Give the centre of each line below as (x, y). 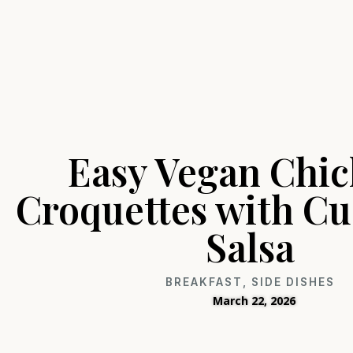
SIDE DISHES (294, 282)
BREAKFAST (204, 282)
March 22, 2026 (255, 301)
